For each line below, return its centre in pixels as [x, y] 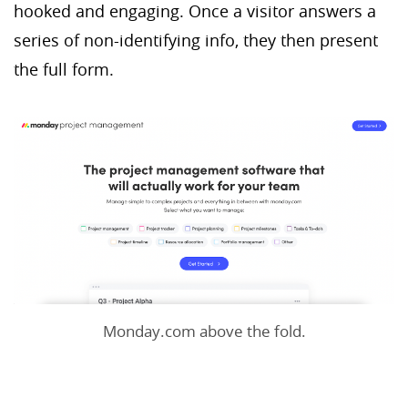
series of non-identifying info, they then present [196, 41]
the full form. [68, 70]
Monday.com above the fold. [204, 331]
